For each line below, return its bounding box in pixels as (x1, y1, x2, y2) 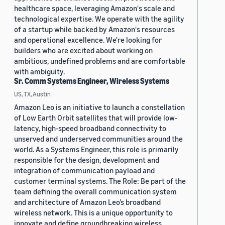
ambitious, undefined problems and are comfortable (14, 56, 185, 66)
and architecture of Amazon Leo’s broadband (14, 197, 161, 207)
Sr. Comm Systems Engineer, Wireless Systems (14, 76, 169, 86)
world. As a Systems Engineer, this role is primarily (14, 145, 179, 154)
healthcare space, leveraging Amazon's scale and (14, 4, 175, 13)
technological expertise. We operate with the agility (14, 14, 184, 24)
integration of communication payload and (14, 166, 155, 175)
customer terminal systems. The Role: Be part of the (14, 176, 186, 186)
